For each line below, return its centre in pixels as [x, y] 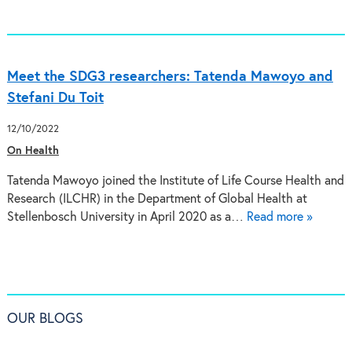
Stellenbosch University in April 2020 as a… [126, 217]
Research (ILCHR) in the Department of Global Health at [157, 199]
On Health [33, 151]
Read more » [279, 217]
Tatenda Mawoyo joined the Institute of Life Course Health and [175, 181]
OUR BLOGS [45, 319]
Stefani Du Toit [55, 98]
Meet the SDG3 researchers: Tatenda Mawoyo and [170, 77]
